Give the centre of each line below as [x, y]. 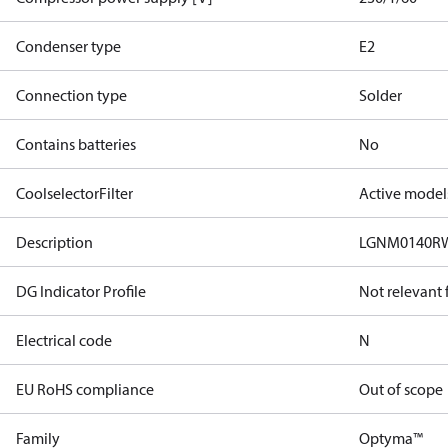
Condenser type [68, 46]
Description [54, 242]
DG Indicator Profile [81, 291]
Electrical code [64, 340]
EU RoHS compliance [85, 389]
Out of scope [401, 389]
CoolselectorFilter [74, 193]
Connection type [71, 95]
